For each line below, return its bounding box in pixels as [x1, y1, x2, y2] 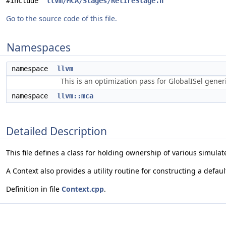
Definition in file [6, 184, 62, 194]
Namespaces [7, 40, 71, 54]
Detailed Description [6, 124, 107, 138]
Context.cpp [62, 184, 104, 194]
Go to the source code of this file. [6, 14, 117, 23]
